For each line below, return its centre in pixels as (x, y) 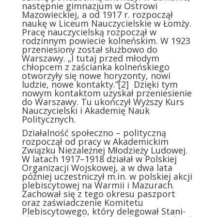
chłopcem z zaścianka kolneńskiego (95, 67)
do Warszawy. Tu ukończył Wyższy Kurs (103, 101)
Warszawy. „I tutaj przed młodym (90, 58)
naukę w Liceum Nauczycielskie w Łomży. (106, 23)
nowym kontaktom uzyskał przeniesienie (107, 93)
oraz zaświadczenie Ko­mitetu (82, 202)
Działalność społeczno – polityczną (94, 132)
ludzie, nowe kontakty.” (70, 84)
